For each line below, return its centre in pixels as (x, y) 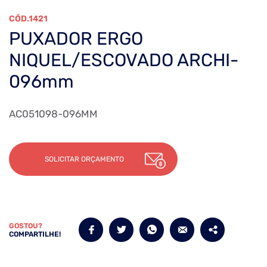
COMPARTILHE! (35, 234)
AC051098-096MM (53, 114)
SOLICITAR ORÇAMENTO (84, 159)
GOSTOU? (26, 226)
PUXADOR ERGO (76, 39)
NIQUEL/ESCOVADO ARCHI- (124, 60)
